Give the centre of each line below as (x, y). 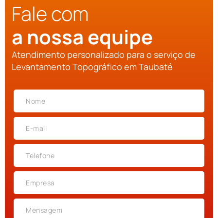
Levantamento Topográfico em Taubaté (92, 67)
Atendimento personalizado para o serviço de (104, 55)
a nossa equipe (82, 37)
